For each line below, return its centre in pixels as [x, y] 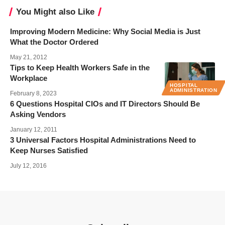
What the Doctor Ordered [54, 42]
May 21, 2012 [29, 57]
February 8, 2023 [33, 93]
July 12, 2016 [28, 165]
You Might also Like [55, 12]
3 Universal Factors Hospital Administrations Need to [103, 140]
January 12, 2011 [34, 129]
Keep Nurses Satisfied [49, 150]
